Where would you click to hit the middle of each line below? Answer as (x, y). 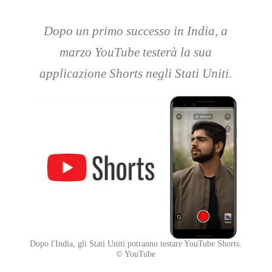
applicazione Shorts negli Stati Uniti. (136, 73)
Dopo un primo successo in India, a (136, 31)
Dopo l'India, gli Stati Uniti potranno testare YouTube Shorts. (136, 244)
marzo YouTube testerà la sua (136, 52)
